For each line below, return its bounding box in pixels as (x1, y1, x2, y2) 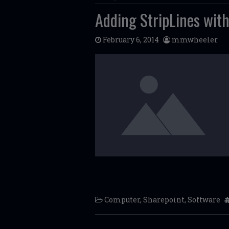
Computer (104, 195, 140, 204)
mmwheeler (172, 35, 218, 44)
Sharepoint (143, 195, 185, 204)
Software (188, 195, 220, 204)
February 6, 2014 (103, 35, 159, 44)
